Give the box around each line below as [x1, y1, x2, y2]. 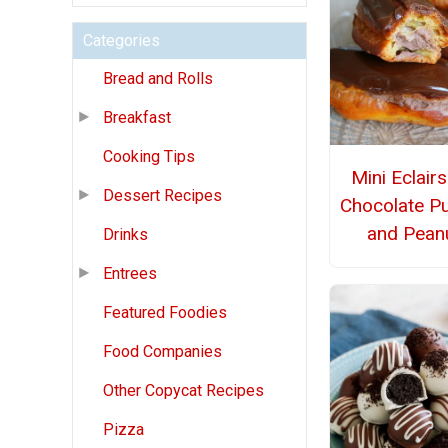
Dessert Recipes [103, 186, 222, 206]
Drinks [103, 225, 148, 245]
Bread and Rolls [103, 69, 213, 89]
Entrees [103, 264, 157, 284]
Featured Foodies [103, 303, 227, 323]
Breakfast [103, 108, 171, 128]
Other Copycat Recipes [103, 381, 264, 401]
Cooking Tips [103, 147, 195, 167]
